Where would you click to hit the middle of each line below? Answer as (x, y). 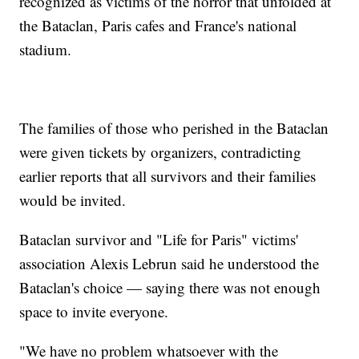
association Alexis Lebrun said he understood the (169, 264)
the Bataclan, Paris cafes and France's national (158, 26)
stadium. (46, 50)
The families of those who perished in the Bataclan (174, 128)
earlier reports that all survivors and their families (168, 176)
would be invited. (73, 200)
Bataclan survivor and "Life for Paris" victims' (159, 240)
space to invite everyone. (94, 312)
